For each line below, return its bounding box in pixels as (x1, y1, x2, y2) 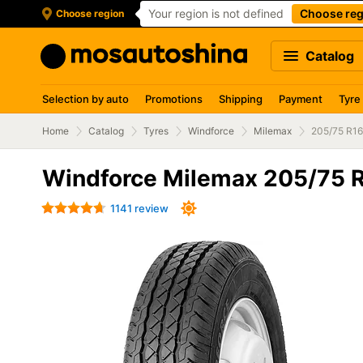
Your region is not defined (148, 6, 284, 20)
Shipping (219, 92, 263, 105)
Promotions (145, 92, 203, 105)
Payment (279, 92, 322, 105)
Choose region (56, 7, 124, 19)
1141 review (110, 201, 169, 215)
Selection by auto (42, 92, 129, 105)
